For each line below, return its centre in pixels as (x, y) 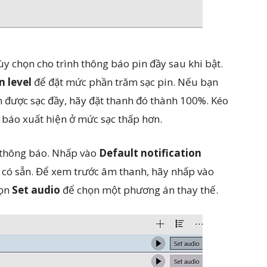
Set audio (36, 190)
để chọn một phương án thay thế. (139, 190)
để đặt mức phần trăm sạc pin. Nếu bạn (125, 82)
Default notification (150, 153)
